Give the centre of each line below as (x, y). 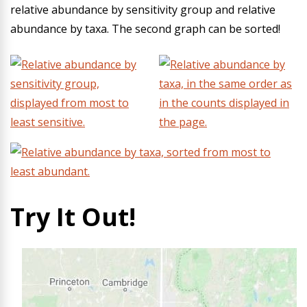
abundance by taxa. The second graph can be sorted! (145, 29)
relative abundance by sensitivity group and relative (143, 10)
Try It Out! (73, 217)
